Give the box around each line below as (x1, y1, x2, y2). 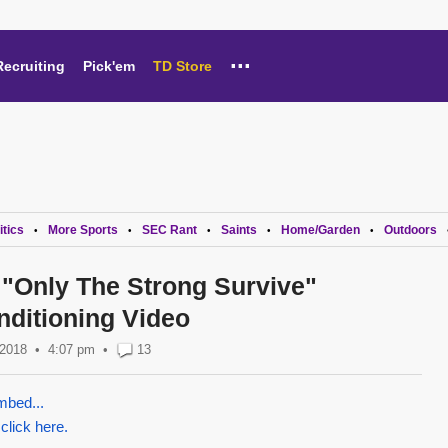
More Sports (48, 223, 118, 237)
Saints (221, 223, 257, 237)
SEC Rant (142, 223, 197, 237)
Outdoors (384, 223, 437, 237)
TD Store (153, 58, 212, 74)
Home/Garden (281, 223, 360, 237)
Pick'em (83, 58, 135, 74)
